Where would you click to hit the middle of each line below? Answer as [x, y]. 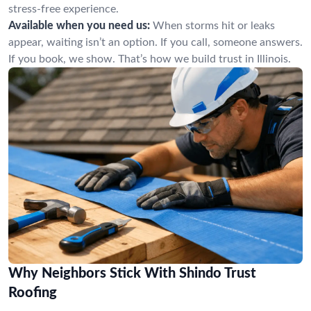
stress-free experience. [64, 9]
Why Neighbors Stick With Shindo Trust [132, 273]
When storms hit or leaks [214, 26]
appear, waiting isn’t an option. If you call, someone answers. [155, 42]
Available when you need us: [79, 26]
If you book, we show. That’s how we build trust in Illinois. [150, 59]
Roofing [33, 293]
